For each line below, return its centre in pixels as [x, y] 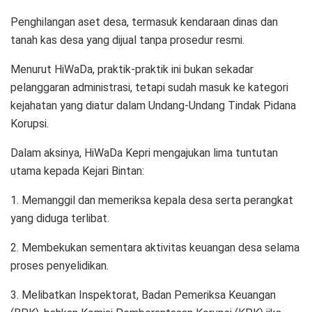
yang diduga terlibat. [60, 218]
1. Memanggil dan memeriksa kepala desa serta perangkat [152, 200]
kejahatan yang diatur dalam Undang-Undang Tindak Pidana [153, 105]
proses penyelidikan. [60, 265]
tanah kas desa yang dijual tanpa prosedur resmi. [127, 40]
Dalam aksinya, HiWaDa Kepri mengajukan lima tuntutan [144, 153]
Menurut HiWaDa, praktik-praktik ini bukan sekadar [132, 69]
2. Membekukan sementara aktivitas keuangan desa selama [155, 247]
